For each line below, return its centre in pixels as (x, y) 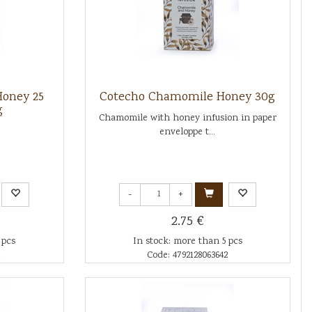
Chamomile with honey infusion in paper (187, 118)
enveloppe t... (188, 132)
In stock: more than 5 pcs (187, 242)
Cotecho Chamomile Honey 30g (188, 97)
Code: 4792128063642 (188, 256)
